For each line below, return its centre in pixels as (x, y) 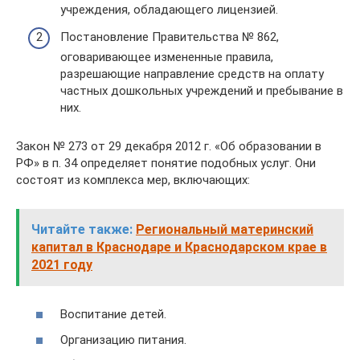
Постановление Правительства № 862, (170, 37)
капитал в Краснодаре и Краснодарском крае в (179, 247)
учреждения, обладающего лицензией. (169, 10)
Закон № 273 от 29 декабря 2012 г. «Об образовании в (169, 146)
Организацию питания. (123, 340)
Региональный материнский (225, 229)
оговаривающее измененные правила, (167, 57)
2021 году (62, 264)
